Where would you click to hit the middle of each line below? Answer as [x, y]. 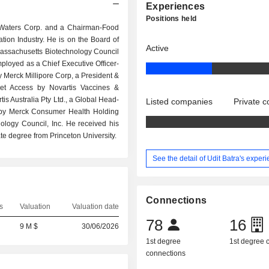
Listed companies [180, 101]
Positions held [171, 19]
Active [158, 48]
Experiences [176, 6]
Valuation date [95, 207]
